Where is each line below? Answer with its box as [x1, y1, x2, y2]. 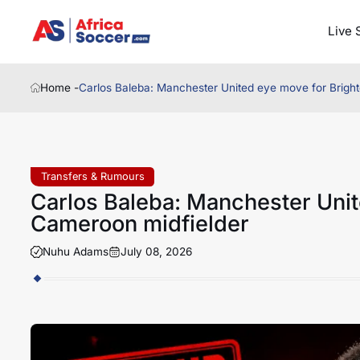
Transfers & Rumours [40, 170, 145, 182]
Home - [40, 81, 80, 95]
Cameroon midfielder [30, 210, 249, 237]
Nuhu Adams [42, 244, 108, 258]
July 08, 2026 [120, 244, 192, 258]
